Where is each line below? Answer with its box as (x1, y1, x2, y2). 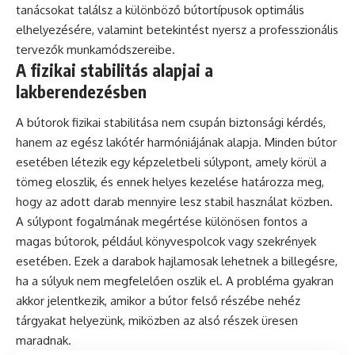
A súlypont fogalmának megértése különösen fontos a (16, 214, 307, 230)
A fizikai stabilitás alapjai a (16, 59, 213, 81)
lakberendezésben (16, 80, 147, 102)
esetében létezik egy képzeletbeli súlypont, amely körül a (16, 155, 326, 170)
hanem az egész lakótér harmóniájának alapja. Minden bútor (16, 135, 337, 151)
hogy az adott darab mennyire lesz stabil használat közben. (16, 194, 333, 210)
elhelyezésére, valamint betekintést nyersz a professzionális (16, 21, 338, 37)
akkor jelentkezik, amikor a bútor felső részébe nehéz (16, 293, 300, 309)
